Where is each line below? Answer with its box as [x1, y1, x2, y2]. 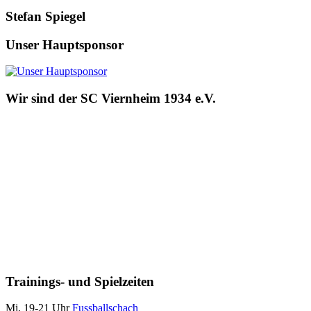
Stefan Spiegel [6, 8, 85, 24]
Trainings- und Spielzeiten [6, 274, 154, 289]
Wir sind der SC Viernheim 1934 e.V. [6, 91, 216, 106]
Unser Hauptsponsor [6, 37, 124, 52]
